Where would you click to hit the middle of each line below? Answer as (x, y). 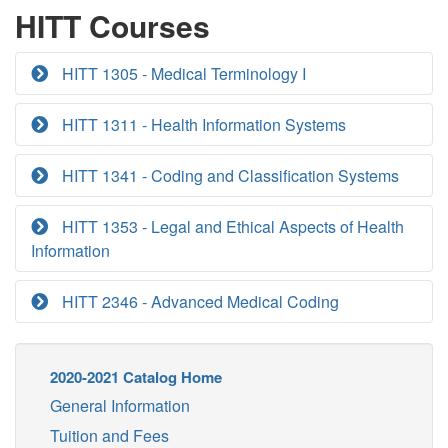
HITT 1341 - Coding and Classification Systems (228, 175)
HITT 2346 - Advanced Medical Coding (198, 301)
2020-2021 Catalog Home (136, 377)
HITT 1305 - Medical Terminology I (182, 73)
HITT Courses (112, 25)
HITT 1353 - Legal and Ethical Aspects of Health (231, 226)
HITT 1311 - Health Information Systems (202, 124)
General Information (120, 405)
